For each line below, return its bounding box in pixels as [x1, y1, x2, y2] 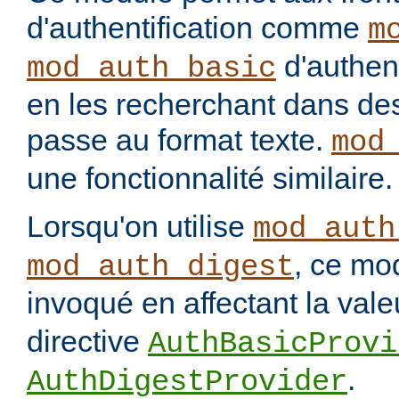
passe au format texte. [27, 123, 331, 158]
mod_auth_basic [27, 52, 276, 86]
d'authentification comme [27, 11, 368, 45]
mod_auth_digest [27, 250, 294, 285]
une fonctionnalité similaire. [27, 161, 393, 196]
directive [27, 324, 148, 359]
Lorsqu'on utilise [27, 209, 253, 244]
